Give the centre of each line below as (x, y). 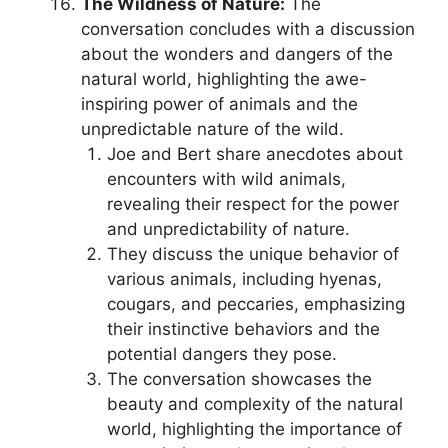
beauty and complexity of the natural (254, 404)
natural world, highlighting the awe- (224, 79)
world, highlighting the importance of (254, 429)
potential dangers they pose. (221, 354)
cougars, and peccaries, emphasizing (255, 304)
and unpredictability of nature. (228, 229)
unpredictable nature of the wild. (212, 129)
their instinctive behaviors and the (243, 329)
